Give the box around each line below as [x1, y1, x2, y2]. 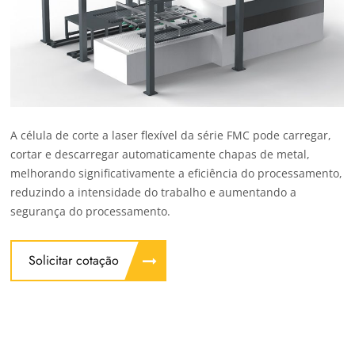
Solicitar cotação [29, 251, 120, 269]
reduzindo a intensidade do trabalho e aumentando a [10, 185, 297, 200]
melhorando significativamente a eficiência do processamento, [10, 166, 343, 181]
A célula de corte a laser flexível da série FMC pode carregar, [10, 128, 332, 143]
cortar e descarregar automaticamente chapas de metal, [10, 147, 311, 162]
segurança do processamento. [10, 204, 171, 219]
